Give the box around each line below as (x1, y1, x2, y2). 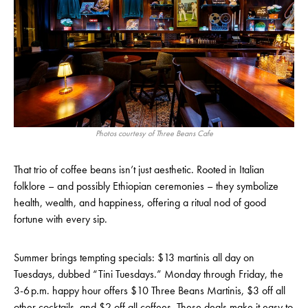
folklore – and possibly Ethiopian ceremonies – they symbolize (14, 179, 278, 193)
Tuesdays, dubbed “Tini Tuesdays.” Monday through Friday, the (14, 267, 283, 281)
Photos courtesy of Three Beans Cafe (95, 128, 213, 139)
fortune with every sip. (14, 212, 107, 226)
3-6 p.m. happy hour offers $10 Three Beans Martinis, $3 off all (14, 283, 285, 298)
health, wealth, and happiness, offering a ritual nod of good (14, 195, 266, 210)
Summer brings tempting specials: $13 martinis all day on (14, 250, 254, 265)
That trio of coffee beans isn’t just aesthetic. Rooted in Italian (14, 162, 265, 177)
